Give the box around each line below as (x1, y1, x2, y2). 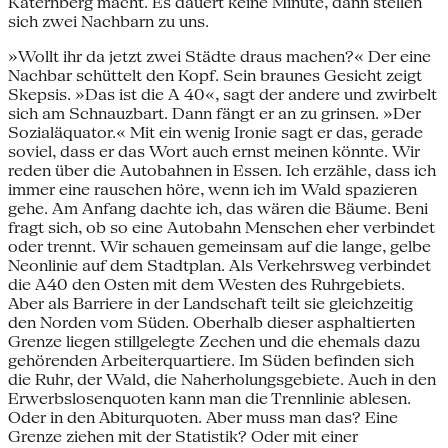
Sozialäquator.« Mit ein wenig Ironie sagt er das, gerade (8, 122, 423, 142)
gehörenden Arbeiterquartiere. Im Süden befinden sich (8, 350, 414, 370)
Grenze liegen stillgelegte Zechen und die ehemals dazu (8, 331, 420, 351)
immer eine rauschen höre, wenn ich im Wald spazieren (8, 179, 417, 199)
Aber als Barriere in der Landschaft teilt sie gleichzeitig (8, 293, 413, 313)
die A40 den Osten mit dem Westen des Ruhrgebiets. (8, 274, 405, 294)
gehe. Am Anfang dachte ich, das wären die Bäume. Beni (8, 198, 428, 218)
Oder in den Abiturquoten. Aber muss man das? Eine (8, 407, 398, 427)
